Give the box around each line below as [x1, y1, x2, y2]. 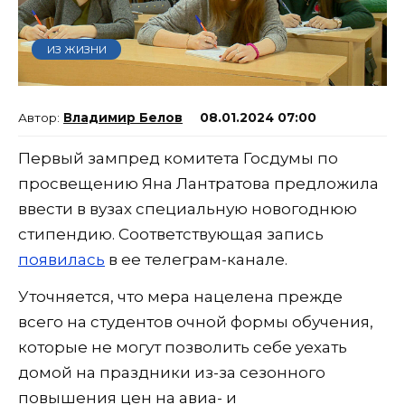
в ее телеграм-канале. [105, 250, 287, 269]
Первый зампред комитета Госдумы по [18, 149, 338, 168]
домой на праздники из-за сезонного [18, 363, 325, 382]
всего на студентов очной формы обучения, [18, 313, 373, 332]
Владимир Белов [63, 110, 183, 126]
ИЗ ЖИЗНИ [46, 42, 107, 56]
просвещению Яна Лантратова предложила [18, 174, 379, 193]
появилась [18, 250, 105, 269]
